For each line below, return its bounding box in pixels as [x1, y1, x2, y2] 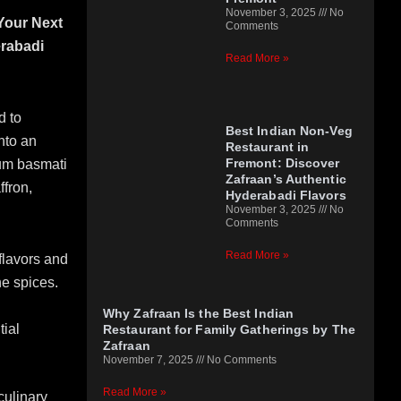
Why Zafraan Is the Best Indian [103, 305, 294, 320]
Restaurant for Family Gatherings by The [103, 321, 355, 337]
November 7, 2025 [103, 353, 196, 366]
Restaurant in [225, 139, 310, 154]
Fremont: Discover [225, 155, 340, 170]
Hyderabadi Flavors [225, 187, 346, 202]
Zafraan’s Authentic [225, 171, 346, 186]
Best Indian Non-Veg [225, 123, 353, 138]
